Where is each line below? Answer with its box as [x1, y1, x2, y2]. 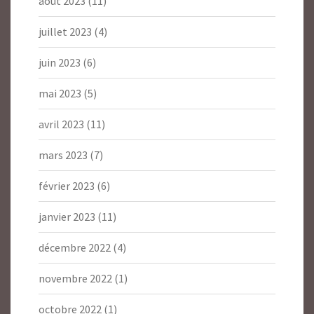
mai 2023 [39, 86, 81, 101]
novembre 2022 [39, 271, 112, 286]
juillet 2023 [39, 25, 92, 39]
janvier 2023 [39, 210, 95, 224]
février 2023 [39, 179, 95, 193]
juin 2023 [39, 55, 81, 70]
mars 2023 [39, 148, 88, 163]
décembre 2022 [39, 240, 111, 255]
